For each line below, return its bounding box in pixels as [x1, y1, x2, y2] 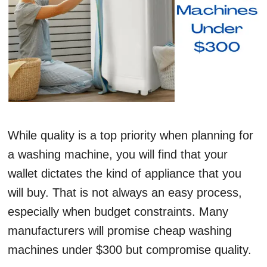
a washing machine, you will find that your [8, 148, 228, 162]
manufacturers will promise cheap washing [8, 224, 232, 238]
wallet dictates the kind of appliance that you [8, 167, 241, 181]
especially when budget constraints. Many [8, 205, 228, 219]
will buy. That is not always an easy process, [8, 186, 242, 200]
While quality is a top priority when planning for [8, 129, 253, 142]
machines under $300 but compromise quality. [8, 243, 255, 257]
